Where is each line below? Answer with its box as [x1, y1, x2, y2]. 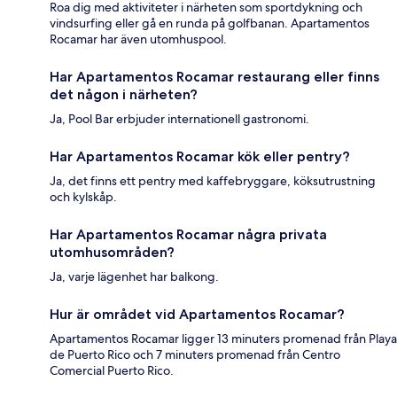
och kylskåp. [50, 189, 117, 206]
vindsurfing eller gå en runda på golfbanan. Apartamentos [50, 15, 370, 32]
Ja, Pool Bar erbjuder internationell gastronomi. [50, 111, 309, 128]
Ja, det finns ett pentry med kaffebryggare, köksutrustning [50, 173, 376, 190]
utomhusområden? [50, 244, 175, 261]
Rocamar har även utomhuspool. [50, 31, 227, 48]
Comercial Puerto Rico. [50, 362, 174, 379]
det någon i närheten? [50, 86, 198, 104]
